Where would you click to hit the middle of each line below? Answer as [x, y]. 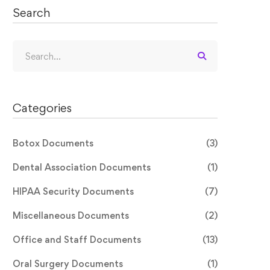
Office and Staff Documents [77, 240]
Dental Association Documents [82, 168]
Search [32, 13]
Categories [42, 108]
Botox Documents [53, 143]
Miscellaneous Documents [71, 216]
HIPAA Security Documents [73, 192]
